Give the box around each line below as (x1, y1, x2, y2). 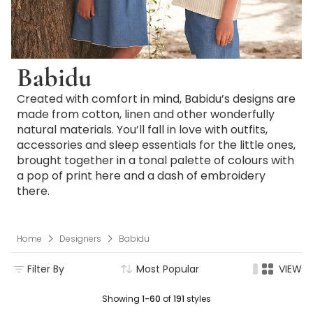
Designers (59, 232, 101, 245)
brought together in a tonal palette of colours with (17, 152, 294, 168)
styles (184, 292, 211, 305)
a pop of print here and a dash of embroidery (17, 168, 265, 184)
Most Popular (136, 261, 199, 276)
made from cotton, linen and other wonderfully (17, 106, 275, 122)
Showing (102, 292, 142, 305)
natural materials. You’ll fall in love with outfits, (17, 122, 268, 138)
